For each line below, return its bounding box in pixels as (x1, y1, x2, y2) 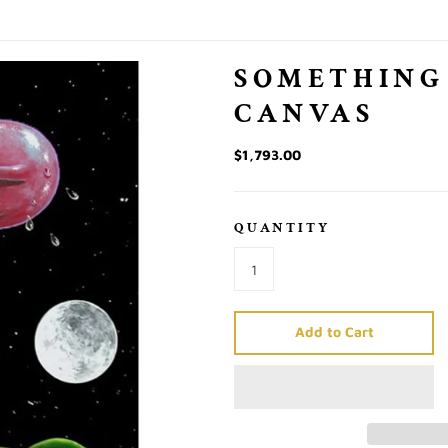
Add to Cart (294, 322, 374, 340)
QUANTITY (234, 219, 330, 237)
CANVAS (234, 95, 375, 132)
